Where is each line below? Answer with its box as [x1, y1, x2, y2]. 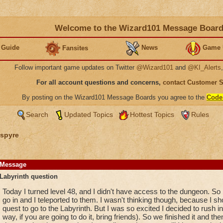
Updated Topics [64, 111, 113, 118]
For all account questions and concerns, [36, 79, 163, 86]
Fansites [62, 44, 88, 52]
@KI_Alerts [188, 64, 221, 71]
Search [25, 111, 48, 118]
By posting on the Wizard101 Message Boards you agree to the [22, 94, 207, 101]
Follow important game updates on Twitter [14, 64, 136, 71]
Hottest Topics [129, 111, 174, 118]
